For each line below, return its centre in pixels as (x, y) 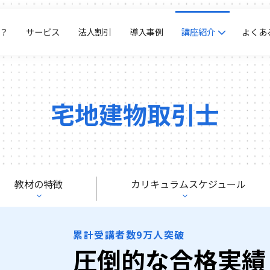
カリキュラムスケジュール (188, 184)
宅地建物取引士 (135, 114)
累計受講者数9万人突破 (129, 234)
